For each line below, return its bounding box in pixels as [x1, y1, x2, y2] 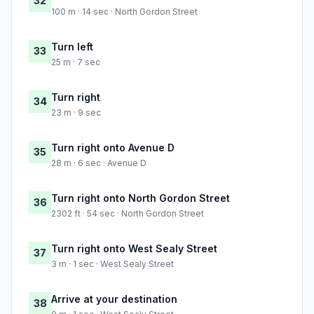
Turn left [51, 41, 93, 53]
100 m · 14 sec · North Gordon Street [51, 6, 198, 18]
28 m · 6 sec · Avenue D [51, 158, 146, 169]
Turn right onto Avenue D [51, 142, 175, 154]
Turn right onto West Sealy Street [51, 243, 217, 255]
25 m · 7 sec [51, 57, 100, 68]
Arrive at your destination [51, 293, 177, 306]
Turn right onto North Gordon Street [51, 192, 230, 205]
